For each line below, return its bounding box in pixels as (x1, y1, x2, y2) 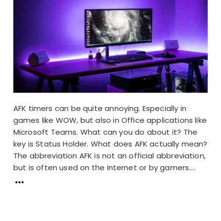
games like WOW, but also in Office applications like (13, 114, 207, 125)
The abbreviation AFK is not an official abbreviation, (13, 150, 206, 161)
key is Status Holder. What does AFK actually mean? (13, 138, 208, 149)
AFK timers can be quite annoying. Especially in (13, 103, 186, 113)
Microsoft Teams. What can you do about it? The (13, 126, 197, 137)
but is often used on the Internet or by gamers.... (13, 162, 195, 173)
